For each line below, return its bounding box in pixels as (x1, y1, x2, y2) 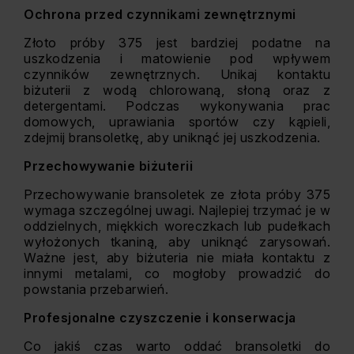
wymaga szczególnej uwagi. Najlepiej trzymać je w (24, 202, 330, 218)
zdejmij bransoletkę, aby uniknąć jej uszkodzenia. (24, 130, 321, 145)
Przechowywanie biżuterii (24, 158, 193, 174)
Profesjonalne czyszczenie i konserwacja (24, 310, 296, 326)
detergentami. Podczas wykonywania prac (24, 98, 330, 114)
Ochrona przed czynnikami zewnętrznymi (24, 6, 296, 22)
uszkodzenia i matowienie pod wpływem (24, 51, 330, 66)
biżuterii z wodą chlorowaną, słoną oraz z (24, 82, 330, 98)
